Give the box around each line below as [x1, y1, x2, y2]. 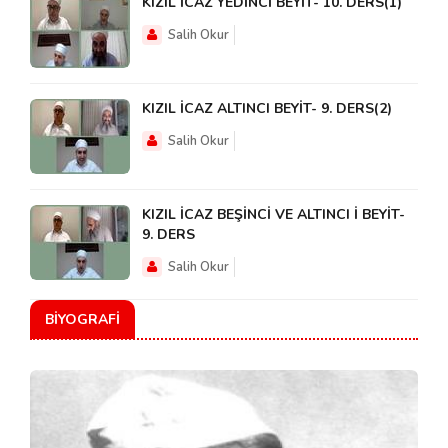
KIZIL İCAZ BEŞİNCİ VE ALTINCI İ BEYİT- [142, 204, 405, 224]
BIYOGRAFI [45, 309, 120, 329]
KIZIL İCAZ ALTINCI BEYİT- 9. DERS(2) [142, 98, 392, 118]
